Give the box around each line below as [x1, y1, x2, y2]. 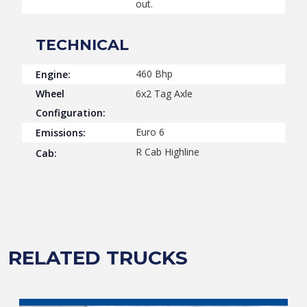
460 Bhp [135, 66, 173, 80]
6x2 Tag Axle [135, 87, 193, 100]
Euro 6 [135, 125, 164, 138]
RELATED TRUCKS [8, 245, 188, 269]
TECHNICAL [36, 35, 129, 54]
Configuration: [36, 106, 106, 119]
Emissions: [36, 126, 86, 140]
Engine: [36, 68, 71, 81]
